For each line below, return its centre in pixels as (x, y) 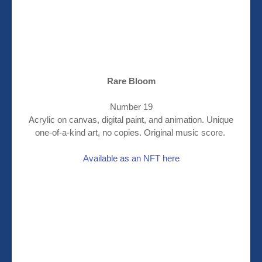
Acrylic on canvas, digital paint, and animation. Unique (131, 120)
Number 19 (131, 107)
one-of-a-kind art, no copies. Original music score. (131, 133)
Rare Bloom (131, 81)
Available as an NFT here (131, 158)
